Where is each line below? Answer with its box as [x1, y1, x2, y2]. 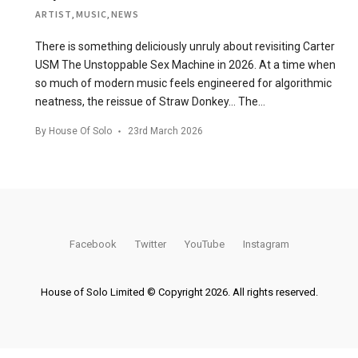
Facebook [69, 238, 117, 250]
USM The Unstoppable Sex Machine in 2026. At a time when [35, 58, 336, 71]
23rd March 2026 [128, 125, 203, 137]
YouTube [184, 238, 225, 250]
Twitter [134, 238, 166, 250]
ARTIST [35, 7, 72, 20]
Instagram [242, 238, 289, 250]
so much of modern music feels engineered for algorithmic [35, 76, 332, 89]
